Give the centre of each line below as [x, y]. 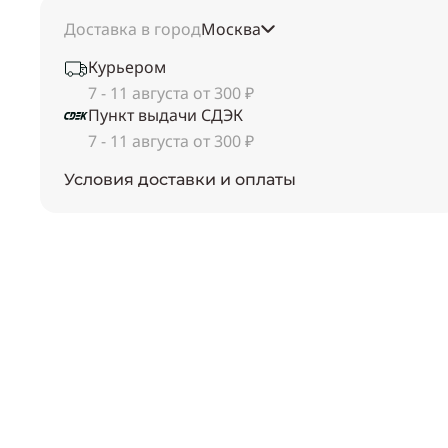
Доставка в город [132, 29]
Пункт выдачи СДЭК [165, 115]
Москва [231, 29]
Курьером [127, 67]
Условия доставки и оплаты [180, 180]
